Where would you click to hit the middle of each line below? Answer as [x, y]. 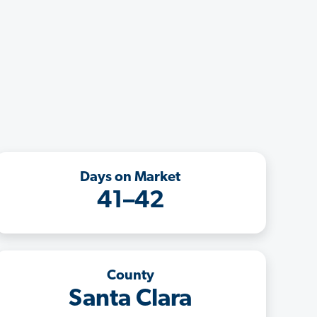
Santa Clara [130, 299]
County [130, 276]
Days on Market [130, 177]
